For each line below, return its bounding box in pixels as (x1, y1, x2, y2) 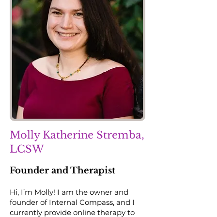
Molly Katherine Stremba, (10, 129, 144, 141)
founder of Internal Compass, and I (10, 198, 135, 207)
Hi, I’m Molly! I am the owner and (10, 187, 128, 197)
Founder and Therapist (10, 165, 115, 176)
